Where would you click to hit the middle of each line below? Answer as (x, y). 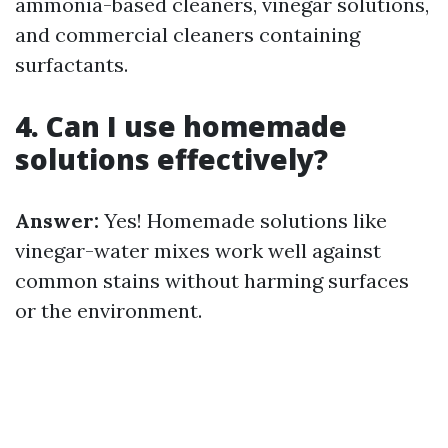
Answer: (57, 220)
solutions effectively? (171, 159)
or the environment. (108, 310)
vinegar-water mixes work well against (198, 250)
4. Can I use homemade (181, 126)
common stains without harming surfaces (212, 280)
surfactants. (71, 64)
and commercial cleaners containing (187, 34)
